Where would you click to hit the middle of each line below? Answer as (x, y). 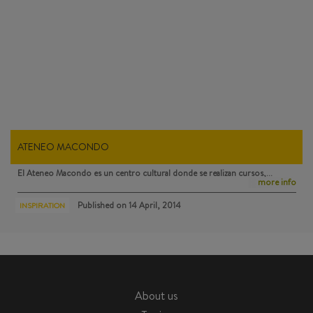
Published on (102, 205)
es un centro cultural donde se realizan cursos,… (182, 173)
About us (156, 296)
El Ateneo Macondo (54, 173)
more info (277, 182)
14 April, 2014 (154, 205)
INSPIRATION (42, 205)
